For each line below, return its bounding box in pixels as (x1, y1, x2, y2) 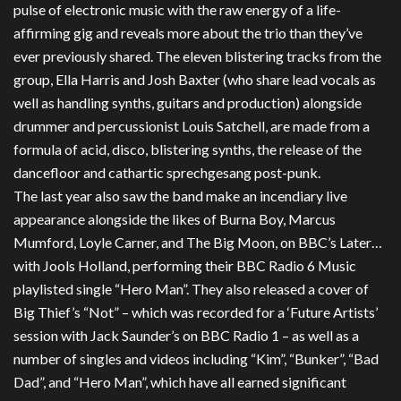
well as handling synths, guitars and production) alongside (13, 94, 362, 112)
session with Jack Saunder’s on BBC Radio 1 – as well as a (13, 327, 359, 345)
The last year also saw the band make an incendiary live (13, 187, 347, 205)
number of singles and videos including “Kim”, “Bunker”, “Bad (13, 350, 379, 368)
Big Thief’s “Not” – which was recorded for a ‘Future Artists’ (13, 303, 378, 321)
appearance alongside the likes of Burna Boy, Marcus (13, 210, 336, 228)
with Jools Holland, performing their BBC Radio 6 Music (13, 257, 356, 275)
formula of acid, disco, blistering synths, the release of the (13, 141, 362, 158)
